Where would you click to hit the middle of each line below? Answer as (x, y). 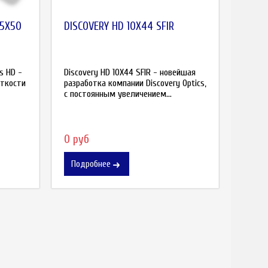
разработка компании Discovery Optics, (135, 83)
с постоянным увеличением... (118, 94)
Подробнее (91, 164)
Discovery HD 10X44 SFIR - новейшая (130, 72)
